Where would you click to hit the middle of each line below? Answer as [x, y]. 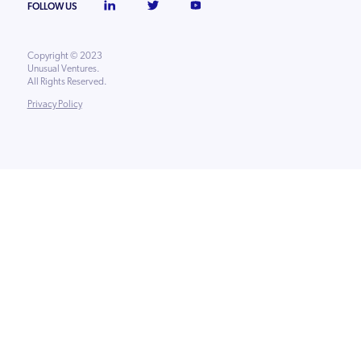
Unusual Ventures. [66, 68]
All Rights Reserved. [67, 81]
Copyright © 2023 [64, 55]
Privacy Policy [54, 104]
